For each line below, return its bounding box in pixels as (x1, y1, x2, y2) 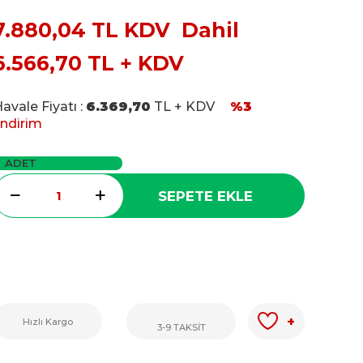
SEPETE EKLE (158, 187, 254, 204)
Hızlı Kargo (22, 315, 73, 327)
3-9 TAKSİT (156, 321, 206, 333)
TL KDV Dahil (86, 18, 239, 43)
